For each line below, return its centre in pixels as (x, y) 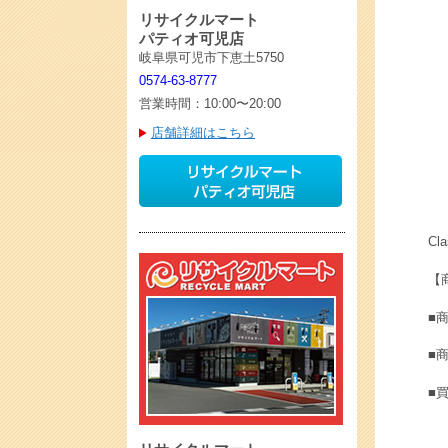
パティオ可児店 (191, 38)
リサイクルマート (199, 19)
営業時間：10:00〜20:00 (210, 103)
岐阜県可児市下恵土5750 (211, 57)
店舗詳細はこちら (203, 132)
